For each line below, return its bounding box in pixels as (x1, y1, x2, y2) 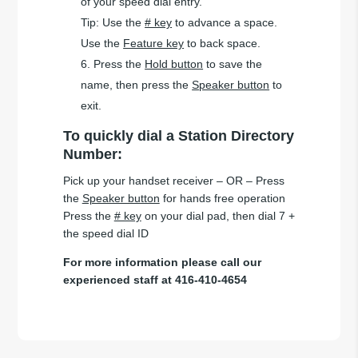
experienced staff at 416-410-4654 (62, 272, 247, 286)
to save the (203, 57, 263, 70)
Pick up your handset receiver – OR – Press (62, 173, 284, 187)
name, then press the (81, 78, 193, 91)
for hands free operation (159, 191, 285, 205)
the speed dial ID (62, 226, 149, 240)
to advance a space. (172, 15, 278, 29)
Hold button (145, 57, 204, 70)
